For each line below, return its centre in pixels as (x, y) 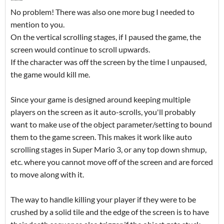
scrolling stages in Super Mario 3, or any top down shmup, (108, 149)
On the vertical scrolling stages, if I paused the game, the (106, 37)
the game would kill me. (50, 74)
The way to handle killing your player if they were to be (103, 199)
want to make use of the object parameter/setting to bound (111, 124)
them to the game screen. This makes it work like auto (101, 137)
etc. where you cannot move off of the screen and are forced (112, 162)
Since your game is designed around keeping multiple (100, 99)
